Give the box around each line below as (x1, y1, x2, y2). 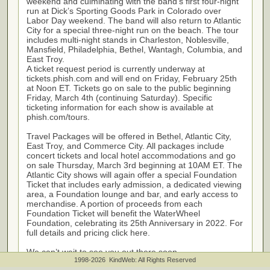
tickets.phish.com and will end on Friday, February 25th (26, 74, 237, 83)
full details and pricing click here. (26, 228, 150, 237)
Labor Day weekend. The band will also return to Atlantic (26, 16, 241, 25)
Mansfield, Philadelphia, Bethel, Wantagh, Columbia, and (26, 45, 242, 54)
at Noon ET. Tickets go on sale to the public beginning (26, 83, 231, 93)
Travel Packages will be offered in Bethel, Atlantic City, (26, 131, 231, 141)
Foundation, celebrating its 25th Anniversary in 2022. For (26, 218, 243, 228)
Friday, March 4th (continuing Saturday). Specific (26, 93, 212, 102)
